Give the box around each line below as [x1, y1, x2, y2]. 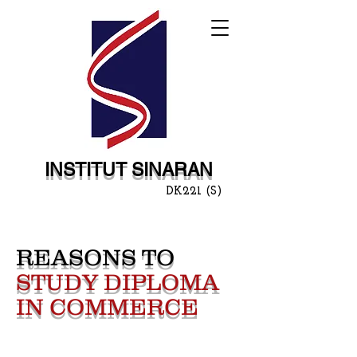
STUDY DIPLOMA [16, 269, 219, 295]
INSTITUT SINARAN [44, 159, 213, 180]
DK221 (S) [167, 186, 222, 198]
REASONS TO [16, 245, 175, 270]
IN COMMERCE [16, 294, 204, 320]
